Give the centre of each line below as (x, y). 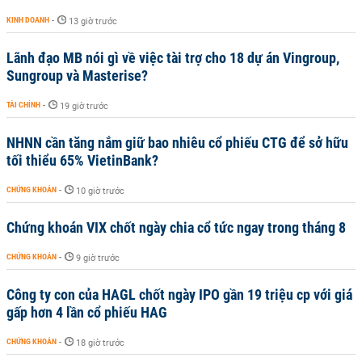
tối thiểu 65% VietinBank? (82, 160)
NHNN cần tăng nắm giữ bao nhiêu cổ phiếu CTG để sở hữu (177, 142)
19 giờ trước (84, 106)
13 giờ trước (93, 21)
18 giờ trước (100, 343)
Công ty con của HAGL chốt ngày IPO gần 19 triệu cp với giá (179, 294)
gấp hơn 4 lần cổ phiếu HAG (87, 312)
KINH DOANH (28, 19)
